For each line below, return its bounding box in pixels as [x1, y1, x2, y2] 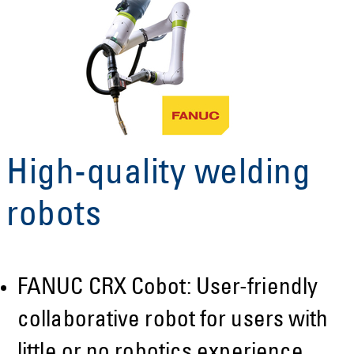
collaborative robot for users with [17, 309, 329, 333]
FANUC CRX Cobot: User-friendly [17, 277, 318, 300]
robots [6, 199, 101, 235]
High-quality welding [6, 157, 311, 193]
